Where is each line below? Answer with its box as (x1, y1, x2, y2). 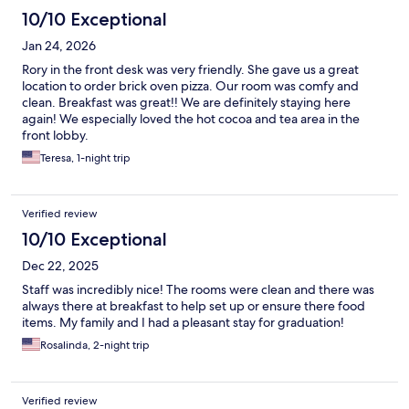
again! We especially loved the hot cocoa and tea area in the (22, 110, 360, 128)
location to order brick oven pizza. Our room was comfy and (22, 78, 359, 95)
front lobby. (22, 127, 89, 144)
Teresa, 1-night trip (40, 151, 131, 166)
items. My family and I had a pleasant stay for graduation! (22, 314, 344, 331)
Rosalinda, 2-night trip (40, 338, 150, 353)
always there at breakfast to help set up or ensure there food (22, 298, 365, 315)
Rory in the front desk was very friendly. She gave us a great (22, 61, 359, 79)
